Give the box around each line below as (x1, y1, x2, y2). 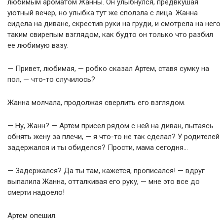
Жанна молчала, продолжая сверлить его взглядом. (7, 98, 185, 107)
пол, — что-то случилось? (7, 74, 95, 84)
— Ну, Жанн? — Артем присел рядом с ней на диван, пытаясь (7, 121, 214, 130)
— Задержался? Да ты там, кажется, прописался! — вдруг (7, 166, 205, 175)
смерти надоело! (7, 187, 65, 197)
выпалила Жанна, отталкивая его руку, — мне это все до (7, 177, 200, 186)
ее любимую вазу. (7, 40, 69, 50)
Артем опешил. (7, 211, 57, 220)
